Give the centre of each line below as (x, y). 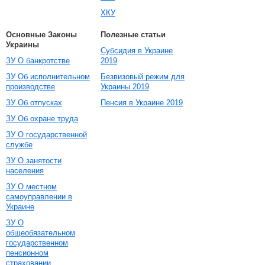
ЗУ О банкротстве (38, 61)
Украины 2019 (125, 87)
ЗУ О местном (31, 187)
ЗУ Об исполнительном (48, 77)
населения (25, 171)
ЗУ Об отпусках (34, 103)
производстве (30, 87)
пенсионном (27, 253)
